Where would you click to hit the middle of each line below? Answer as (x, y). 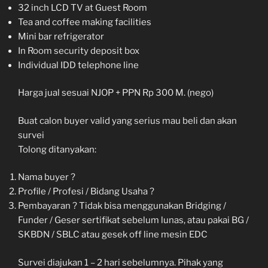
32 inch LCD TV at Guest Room (83, 7)
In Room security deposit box (79, 51)
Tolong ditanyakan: (57, 149)
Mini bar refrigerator (61, 36)
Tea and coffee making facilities (85, 22)
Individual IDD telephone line (78, 65)
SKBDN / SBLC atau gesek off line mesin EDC (113, 235)
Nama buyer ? (47, 177)
